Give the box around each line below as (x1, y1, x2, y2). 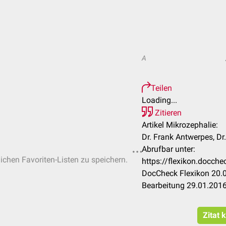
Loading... (142, 95, 177, 105)
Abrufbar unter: (142, 144, 195, 154)
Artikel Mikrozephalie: (142, 120, 218, 130)
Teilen (151, 83, 172, 93)
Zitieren (153, 108, 182, 118)
